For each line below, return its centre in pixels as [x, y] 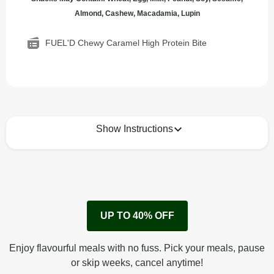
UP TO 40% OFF [137, 216]
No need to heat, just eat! [75, 200]
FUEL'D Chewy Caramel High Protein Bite [126, 43]
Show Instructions [135, 129]
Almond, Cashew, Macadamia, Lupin [137, 13]
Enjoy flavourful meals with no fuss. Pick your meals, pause [137, 248]
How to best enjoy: [76, 151]
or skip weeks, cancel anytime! [137, 263]
